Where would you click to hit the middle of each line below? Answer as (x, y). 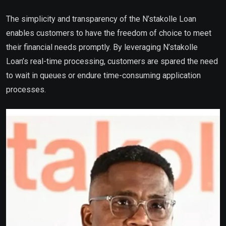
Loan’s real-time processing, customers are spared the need (112, 61)
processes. (26, 89)
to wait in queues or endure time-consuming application (103, 75)
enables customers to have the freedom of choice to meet (109, 33)
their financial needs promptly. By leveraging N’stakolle (102, 47)
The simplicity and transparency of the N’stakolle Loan (101, 19)
